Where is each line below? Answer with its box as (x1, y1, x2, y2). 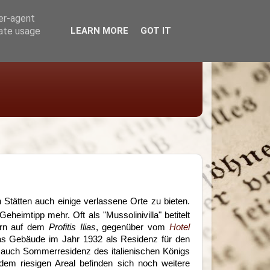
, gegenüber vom (95, 222, 170, 232)
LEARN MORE (70, 25, 128, 36)
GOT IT (140, 25, 171, 36)
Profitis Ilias (48, 222, 96, 232)
